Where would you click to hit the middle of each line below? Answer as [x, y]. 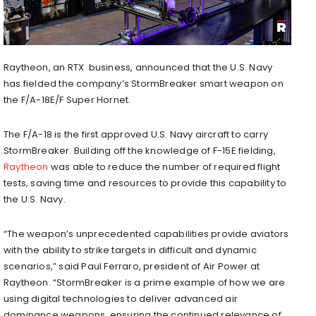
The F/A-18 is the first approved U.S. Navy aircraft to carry [136, 134]
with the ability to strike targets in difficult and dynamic [130, 250]
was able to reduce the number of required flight [164, 166]
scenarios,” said [43, 266]
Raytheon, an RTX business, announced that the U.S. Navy [138, 67]
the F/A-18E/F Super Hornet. [67, 99]
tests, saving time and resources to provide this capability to [145, 183]
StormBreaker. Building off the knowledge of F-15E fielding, [140, 150]
